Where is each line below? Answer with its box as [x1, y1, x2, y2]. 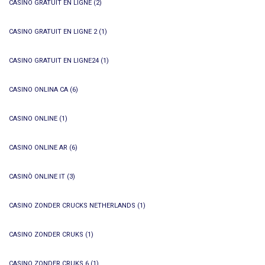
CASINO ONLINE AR [9, 144, 67, 151]
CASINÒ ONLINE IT [9, 173, 65, 180]
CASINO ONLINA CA [9, 86, 68, 93]
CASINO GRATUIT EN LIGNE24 [9, 57, 99, 64]
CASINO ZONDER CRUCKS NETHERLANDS [9, 202, 135, 209]
